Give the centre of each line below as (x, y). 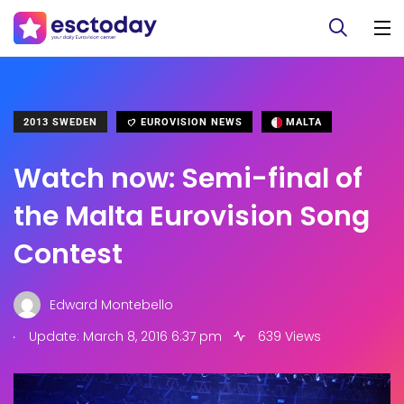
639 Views (288, 336)
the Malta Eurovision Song (192, 216)
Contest (68, 254)
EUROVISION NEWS (190, 122)
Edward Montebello (111, 304)
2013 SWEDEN (60, 122)
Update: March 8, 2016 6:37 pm (124, 336)
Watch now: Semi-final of (188, 179)
